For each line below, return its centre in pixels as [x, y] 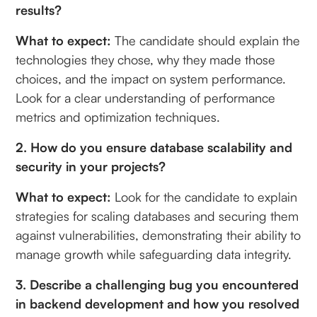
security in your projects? [91, 166]
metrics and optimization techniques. [118, 117]
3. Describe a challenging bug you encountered [157, 284]
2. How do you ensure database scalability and [154, 147]
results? [39, 10]
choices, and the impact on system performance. [151, 79]
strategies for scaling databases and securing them [157, 216]
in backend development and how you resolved [158, 304]
